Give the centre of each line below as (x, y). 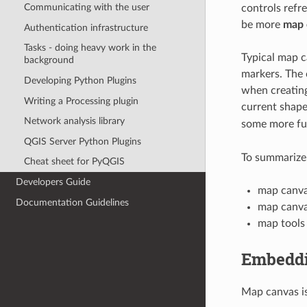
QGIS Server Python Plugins (82, 141)
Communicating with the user (86, 8)
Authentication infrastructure (86, 27)
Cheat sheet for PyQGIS (74, 162)
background (49, 60)
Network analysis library (74, 121)
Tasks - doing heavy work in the (90, 48)
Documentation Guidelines (73, 202)
